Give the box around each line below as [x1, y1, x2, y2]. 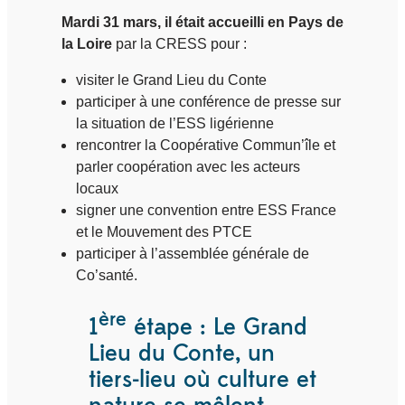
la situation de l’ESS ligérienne [76, 115, 274, 131]
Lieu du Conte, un [89, 337, 275, 368]
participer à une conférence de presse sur [76, 93, 341, 109]
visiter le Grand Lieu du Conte [76, 71, 267, 88]
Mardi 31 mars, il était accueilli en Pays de [61, 14, 344, 30]
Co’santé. [76, 267, 137, 283]
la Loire [61, 35, 112, 52]
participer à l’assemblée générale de [76, 245, 309, 261]
